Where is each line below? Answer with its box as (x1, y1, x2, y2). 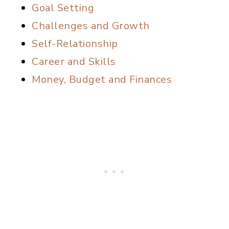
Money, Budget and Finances (32, 73, 172, 87)
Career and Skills (32, 55, 116, 69)
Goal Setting (32, 1, 94, 15)
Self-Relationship (32, 37, 118, 51)
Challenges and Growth (32, 19, 150, 33)
